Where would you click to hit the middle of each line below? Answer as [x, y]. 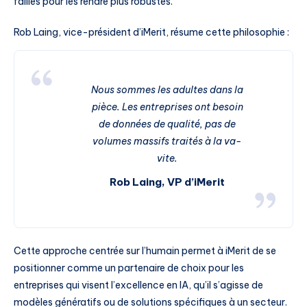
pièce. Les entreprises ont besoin [167, 107]
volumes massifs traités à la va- [167, 142]
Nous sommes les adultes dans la [167, 90]
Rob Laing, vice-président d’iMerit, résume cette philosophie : [151, 33]
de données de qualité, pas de [167, 124]
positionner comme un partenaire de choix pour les [129, 268]
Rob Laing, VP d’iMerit [167, 182]
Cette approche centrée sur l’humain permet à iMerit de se [145, 251]
